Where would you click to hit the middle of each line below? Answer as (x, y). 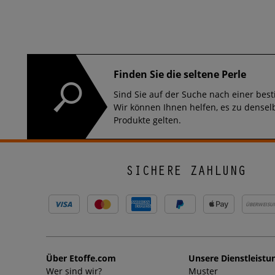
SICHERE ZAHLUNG (186, 173)
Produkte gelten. (147, 120)
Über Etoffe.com (81, 258)
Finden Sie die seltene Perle (180, 75)
